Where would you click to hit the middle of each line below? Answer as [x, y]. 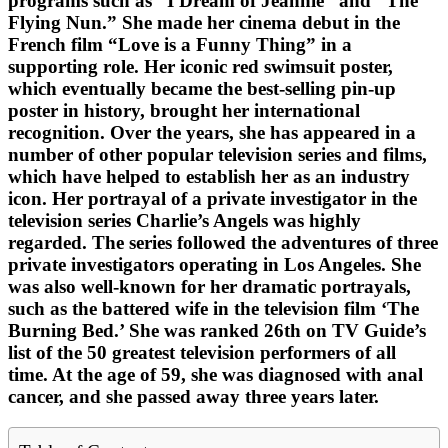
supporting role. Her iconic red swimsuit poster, [200, 67]
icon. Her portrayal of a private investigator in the [212, 199]
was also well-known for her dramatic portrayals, [209, 287]
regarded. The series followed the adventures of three [223, 243]
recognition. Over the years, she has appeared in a [212, 133]
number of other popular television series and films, [217, 155]
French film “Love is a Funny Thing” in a [180, 45]
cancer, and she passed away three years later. [193, 397]
